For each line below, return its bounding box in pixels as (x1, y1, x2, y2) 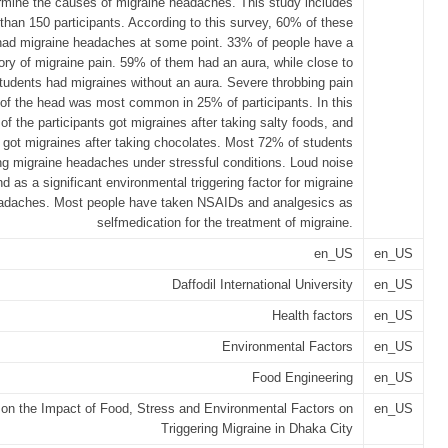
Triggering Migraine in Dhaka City (161, 421, 353, 436)
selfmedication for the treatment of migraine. (97, 215, 353, 230)
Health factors (272, 308, 353, 323)
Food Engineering (252, 370, 353, 385)
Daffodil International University (172, 277, 353, 292)
